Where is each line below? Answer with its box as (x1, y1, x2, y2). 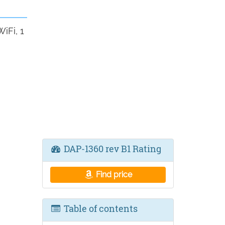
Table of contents (61, 202, 138, 214)
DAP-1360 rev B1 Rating (61, 143, 161, 155)
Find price (94, 170, 133, 179)
